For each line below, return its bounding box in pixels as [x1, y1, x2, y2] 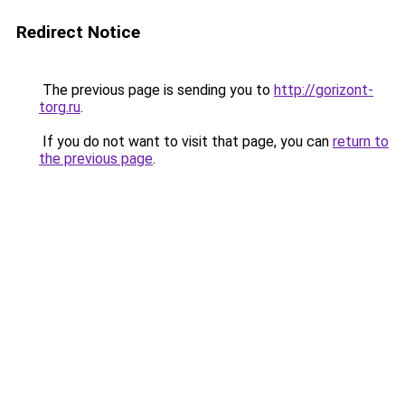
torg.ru [39, 99, 80, 116]
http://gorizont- [274, 81, 373, 99]
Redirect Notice [16, 22, 140, 42]
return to [333, 133, 389, 150]
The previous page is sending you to [39, 81, 274, 99]
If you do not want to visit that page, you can [39, 133, 333, 150]
